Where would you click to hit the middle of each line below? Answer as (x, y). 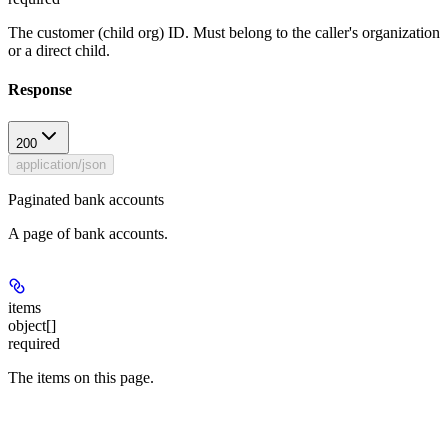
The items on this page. (81, 377)
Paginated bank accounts (86, 199)
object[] (32, 325)
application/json (61, 164)
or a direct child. (59, 50)
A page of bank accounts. (88, 233)
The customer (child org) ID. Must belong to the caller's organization (224, 32)
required (34, 343)
